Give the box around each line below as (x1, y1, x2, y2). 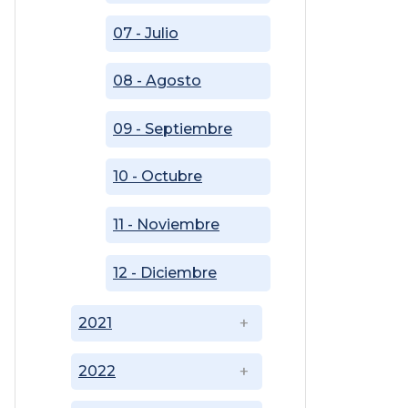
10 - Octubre (113, 168, 202, 186)
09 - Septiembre (113, 119, 232, 138)
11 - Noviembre (113, 216, 219, 234)
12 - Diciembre (113, 263, 217, 281)
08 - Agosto (113, 72, 201, 90)
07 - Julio (113, 24, 178, 42)
